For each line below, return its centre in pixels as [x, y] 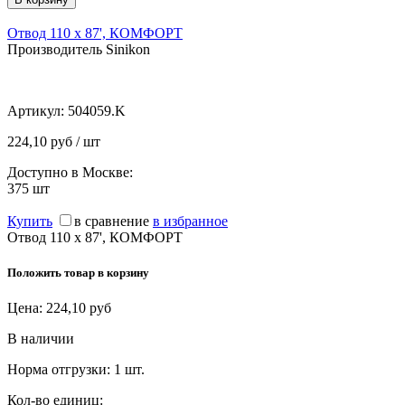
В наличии [41, 338]
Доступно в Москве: [70, 172]
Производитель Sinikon [79, 49]
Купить [30, 221]
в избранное [190, 221]
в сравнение [112, 221]
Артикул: [38, 110]
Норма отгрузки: [61, 369]
